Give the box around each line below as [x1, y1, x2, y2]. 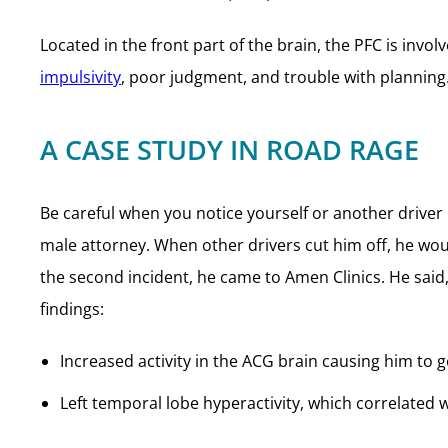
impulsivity [40, 66, 121, 88]
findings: [40, 298, 104, 320]
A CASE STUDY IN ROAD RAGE [40, 131, 419, 168]
